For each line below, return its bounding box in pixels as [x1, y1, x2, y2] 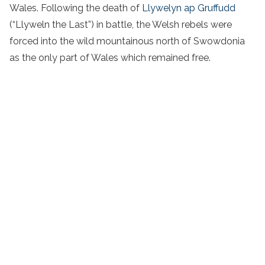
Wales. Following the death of [9, 2, 142, 14]
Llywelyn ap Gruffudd [142, 2, 235, 14]
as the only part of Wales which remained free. [9, 52, 211, 64]
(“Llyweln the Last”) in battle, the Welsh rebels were [9, 19, 232, 31]
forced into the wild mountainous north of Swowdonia [9, 35, 245, 47]
